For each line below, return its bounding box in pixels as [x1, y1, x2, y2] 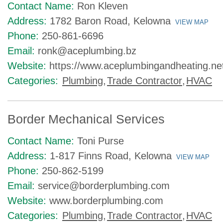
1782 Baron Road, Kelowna [50, 15, 171, 26]
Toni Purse [77, 135, 124, 146]
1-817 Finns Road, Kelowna [50, 150, 172, 161]
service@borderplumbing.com [38, 180, 170, 191]
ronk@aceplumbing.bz [38, 45, 136, 56]
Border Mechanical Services [7, 112, 165, 126]
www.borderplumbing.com [49, 195, 163, 206]
